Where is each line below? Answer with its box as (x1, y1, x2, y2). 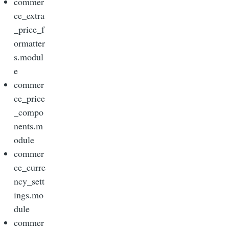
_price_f (14, 22, 44, 35)
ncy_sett (14, 174, 44, 187)
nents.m (14, 119, 43, 132)
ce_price (14, 91, 45, 104)
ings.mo (14, 188, 43, 201)
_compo (14, 105, 43, 118)
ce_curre (14, 161, 45, 173)
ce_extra (14, 9, 44, 21)
